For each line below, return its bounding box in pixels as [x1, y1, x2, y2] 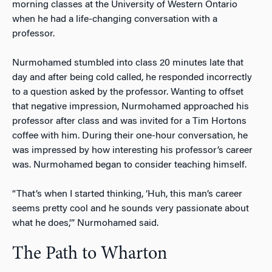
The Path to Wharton [12, 245, 167, 263]
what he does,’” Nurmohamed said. [12, 218, 158, 228]
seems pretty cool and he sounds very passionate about [12, 203, 249, 214]
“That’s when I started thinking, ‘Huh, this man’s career [12, 189, 242, 199]
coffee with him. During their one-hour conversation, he [12, 131, 248, 141]
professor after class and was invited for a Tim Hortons [12, 116, 246, 126]
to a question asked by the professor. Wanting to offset [12, 87, 243, 97]
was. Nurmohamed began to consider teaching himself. [12, 160, 246, 170]
